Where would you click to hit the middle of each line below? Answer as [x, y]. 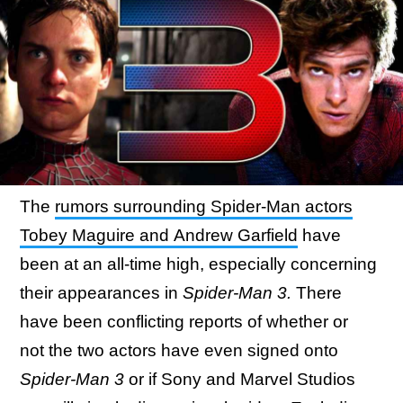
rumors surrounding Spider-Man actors [204, 206]
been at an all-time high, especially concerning [198, 264]
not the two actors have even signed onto [179, 350]
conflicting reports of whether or [228, 322]
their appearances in [101, 293]
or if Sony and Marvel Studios [240, 379]
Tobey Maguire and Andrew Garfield [159, 235]
